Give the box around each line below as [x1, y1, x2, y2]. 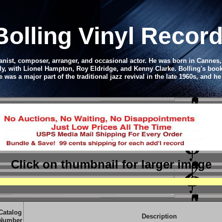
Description [142, 213, 177, 220]
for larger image [121, 158, 212, 171]
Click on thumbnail [10, 158, 122, 171]
